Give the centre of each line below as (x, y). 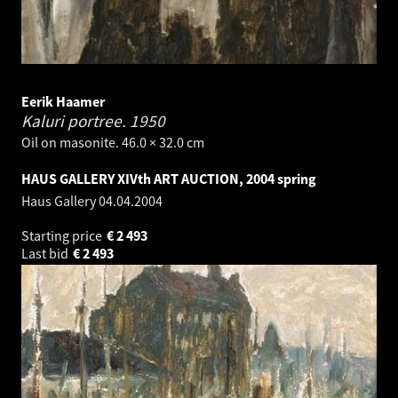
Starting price (63, 236)
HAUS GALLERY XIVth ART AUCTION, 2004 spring (169, 179)
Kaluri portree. (76, 121)
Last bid (46, 254)
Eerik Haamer (63, 102)
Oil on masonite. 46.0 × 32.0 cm (113, 143)
